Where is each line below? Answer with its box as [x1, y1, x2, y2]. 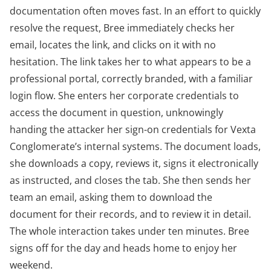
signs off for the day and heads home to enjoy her [10, 241, 237, 255]
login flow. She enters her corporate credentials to [10, 89, 239, 103]
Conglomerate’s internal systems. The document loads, [10, 140, 261, 154]
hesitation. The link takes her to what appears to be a [10, 55, 251, 69]
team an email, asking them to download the [10, 191, 212, 204]
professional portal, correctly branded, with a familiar [10, 72, 253, 86]
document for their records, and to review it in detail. [10, 207, 251, 221]
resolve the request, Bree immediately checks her [10, 21, 235, 35]
